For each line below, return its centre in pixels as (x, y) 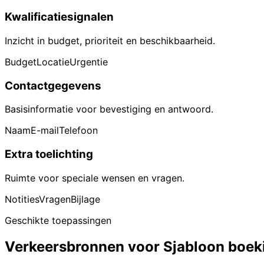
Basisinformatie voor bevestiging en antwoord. (109, 109)
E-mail (45, 131)
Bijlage (85, 199)
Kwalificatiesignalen (59, 17)
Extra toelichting (49, 154)
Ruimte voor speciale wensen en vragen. (95, 178)
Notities (22, 199)
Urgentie (89, 62)
